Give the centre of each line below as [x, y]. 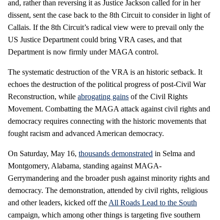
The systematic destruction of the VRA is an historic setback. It [105, 72]
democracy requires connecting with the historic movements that [107, 121]
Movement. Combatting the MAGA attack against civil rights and [109, 109]
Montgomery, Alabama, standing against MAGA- [85, 166]
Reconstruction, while [43, 96]
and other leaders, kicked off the [58, 203]
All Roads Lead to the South [153, 203]
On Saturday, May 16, [43, 153]
